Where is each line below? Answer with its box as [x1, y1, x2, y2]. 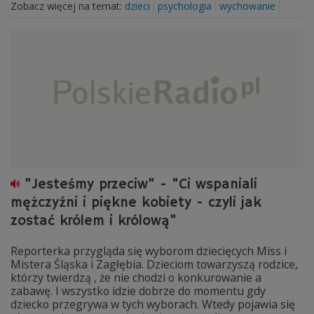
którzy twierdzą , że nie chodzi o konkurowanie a [11, 270, 261, 285]
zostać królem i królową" [11, 212, 177, 230]
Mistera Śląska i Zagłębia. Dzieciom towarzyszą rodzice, [11, 257, 298, 272]
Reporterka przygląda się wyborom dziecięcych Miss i [11, 243, 287, 259]
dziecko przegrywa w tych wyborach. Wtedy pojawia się [11, 296, 295, 312]
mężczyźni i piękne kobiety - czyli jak [11, 194, 261, 212]
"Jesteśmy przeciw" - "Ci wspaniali [25, 176, 257, 193]
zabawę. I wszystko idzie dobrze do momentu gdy [11, 283, 266, 299]
